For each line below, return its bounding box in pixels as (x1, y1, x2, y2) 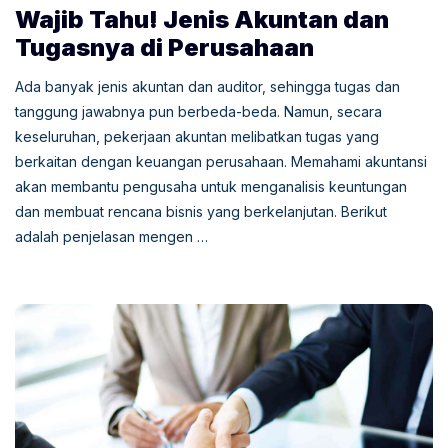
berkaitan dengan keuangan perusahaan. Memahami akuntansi (15, 152, 427, 170)
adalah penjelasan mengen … (15, 227, 208, 245)
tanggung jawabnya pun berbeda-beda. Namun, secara (15, 102, 382, 120)
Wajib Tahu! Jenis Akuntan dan (15, 4, 389, 34)
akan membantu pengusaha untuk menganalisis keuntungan (15, 177, 407, 195)
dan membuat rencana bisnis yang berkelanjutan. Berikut (15, 202, 387, 220)
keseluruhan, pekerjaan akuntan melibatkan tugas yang (15, 127, 379, 145)
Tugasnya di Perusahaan (15, 32, 314, 62)
